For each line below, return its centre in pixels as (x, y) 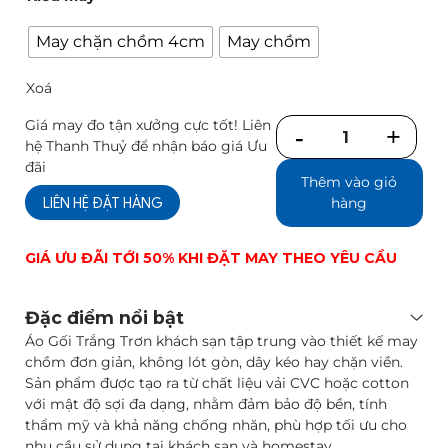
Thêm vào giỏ (349, 182)
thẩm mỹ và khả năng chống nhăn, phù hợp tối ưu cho (216, 424)
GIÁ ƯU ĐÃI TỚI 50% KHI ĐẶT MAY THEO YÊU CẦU (211, 258)
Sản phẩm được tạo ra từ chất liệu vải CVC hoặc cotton (217, 382)
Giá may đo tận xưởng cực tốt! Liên (148, 124)
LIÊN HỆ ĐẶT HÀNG (102, 202)
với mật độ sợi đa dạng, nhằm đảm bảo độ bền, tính (206, 403)
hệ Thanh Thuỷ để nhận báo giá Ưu (146, 145)
